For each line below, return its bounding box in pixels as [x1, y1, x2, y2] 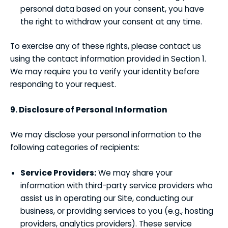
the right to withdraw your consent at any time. [20, 16, 202, 27]
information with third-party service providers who [20, 180, 213, 191]
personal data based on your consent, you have [20, 3, 204, 14]
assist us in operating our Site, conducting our [20, 193, 193, 204]
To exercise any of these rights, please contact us [10, 40, 201, 51]
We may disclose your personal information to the [10, 129, 202, 140]
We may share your [96, 167, 173, 179]
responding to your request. [10, 78, 116, 90]
